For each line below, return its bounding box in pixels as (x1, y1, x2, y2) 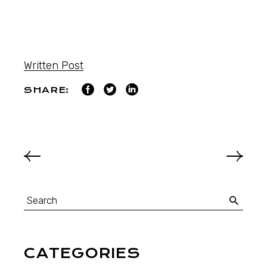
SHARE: (24, 85, 69, 95)
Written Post (24, 59, 84, 72)
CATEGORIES (24, 245, 141, 262)
